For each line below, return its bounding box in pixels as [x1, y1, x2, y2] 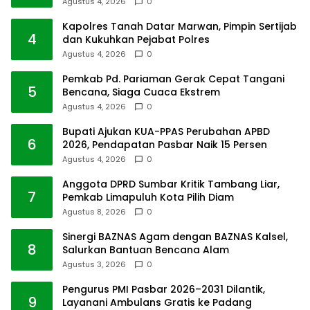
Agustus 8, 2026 [62, 206, 126, 218]
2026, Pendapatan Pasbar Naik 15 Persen [62, 138, 267, 152]
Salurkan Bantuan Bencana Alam [62, 243, 229, 257]
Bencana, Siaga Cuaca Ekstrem [62, 85, 220, 100]
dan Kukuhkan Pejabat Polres [62, 33, 210, 47]
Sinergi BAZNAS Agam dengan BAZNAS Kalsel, [62, 230, 288, 244]
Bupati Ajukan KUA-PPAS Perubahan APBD [62, 125, 270, 139]
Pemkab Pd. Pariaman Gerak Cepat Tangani [62, 72, 284, 86]
